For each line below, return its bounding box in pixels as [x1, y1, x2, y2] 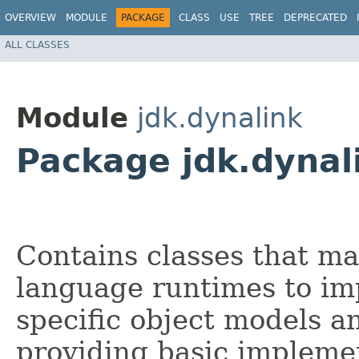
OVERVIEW [5, 12, 56, 23]
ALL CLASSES [5, 38, 70, 50]
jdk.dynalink [137, 102, 303, 135]
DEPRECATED [284, 12, 347, 23]
